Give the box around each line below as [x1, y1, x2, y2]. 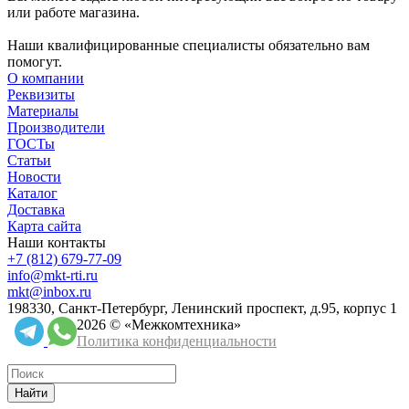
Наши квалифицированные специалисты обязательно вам [7, 37, 370, 54]
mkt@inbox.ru [7, 284, 91, 300]
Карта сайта [7, 218, 81, 235]
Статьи [7, 152, 51, 169]
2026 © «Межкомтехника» [77, 317, 241, 333]
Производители [7, 120, 105, 136]
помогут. [7, 54, 62, 70]
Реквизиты [7, 87, 75, 103]
